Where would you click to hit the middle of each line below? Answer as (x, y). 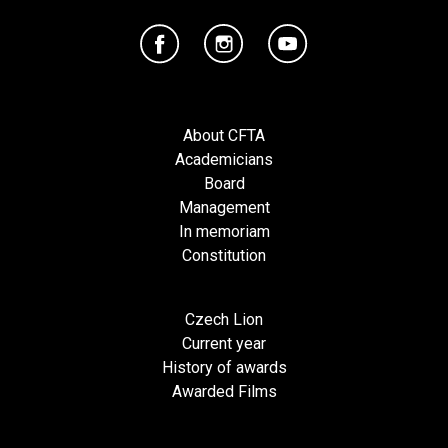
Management (224, 207)
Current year (224, 343)
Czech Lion (224, 319)
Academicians (224, 159)
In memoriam (224, 231)
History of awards (224, 367)
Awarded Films (224, 391)
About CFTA (224, 135)
